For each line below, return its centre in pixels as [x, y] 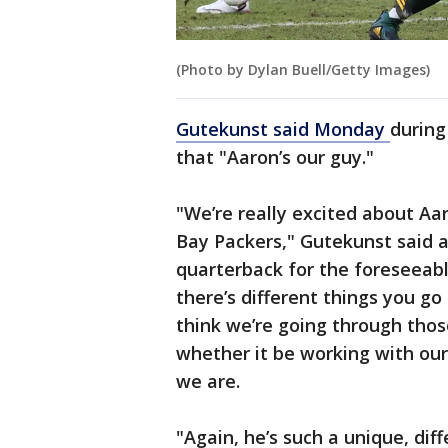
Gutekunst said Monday [283, 129]
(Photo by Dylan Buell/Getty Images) [303, 70]
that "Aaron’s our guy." [275, 157]
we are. [208, 381]
